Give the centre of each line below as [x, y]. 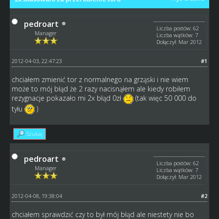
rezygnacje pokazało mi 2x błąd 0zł [67, 98]
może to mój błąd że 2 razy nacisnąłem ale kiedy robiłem [101, 88]
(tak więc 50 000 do [165, 98]
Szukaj [34, 134]
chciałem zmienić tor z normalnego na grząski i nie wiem [100, 79]
